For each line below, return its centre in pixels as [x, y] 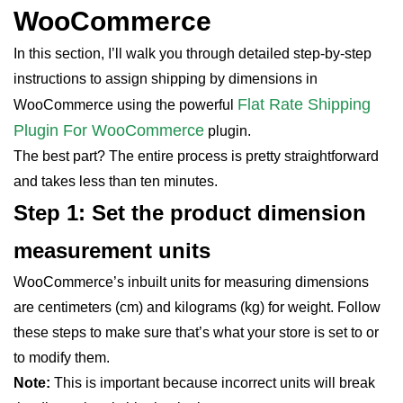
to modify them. [62, 357]
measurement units [112, 250]
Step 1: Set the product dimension [190, 212]
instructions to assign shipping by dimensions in [166, 78]
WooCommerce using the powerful [125, 104]
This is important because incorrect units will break [213, 382]
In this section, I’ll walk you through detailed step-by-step [193, 53]
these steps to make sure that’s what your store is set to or [196, 332]
